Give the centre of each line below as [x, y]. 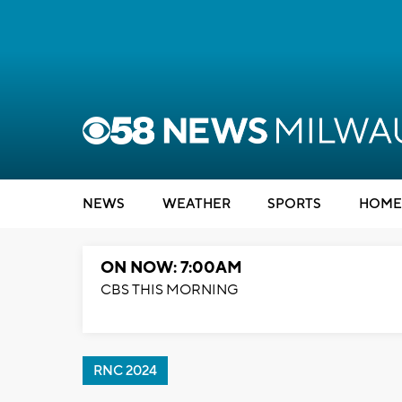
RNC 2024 [125, 371]
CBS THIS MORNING [170, 290]
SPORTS [294, 204]
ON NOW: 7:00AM [171, 268]
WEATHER [196, 204]
